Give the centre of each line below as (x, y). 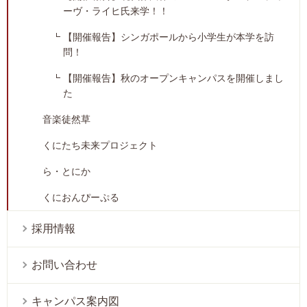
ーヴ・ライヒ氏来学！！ (116, 11)
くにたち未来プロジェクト (100, 146)
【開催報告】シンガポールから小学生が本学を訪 (169, 37)
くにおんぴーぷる (81, 198)
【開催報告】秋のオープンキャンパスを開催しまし (173, 78)
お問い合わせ (64, 265)
